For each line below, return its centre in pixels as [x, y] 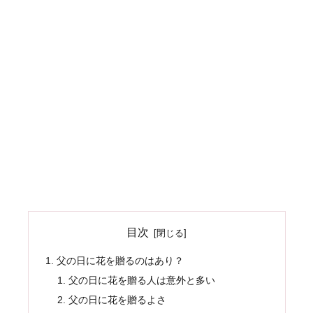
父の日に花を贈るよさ [118, 299]
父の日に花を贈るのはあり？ [120, 260]
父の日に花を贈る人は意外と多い [142, 280]
